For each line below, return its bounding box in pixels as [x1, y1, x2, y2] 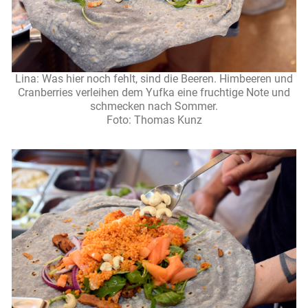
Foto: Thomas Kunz [106, 113, 202, 126]
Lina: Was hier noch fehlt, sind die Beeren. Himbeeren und [15, 71, 293, 85]
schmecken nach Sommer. [90, 99, 218, 113]
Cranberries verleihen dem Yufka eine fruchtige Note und [18, 85, 290, 99]
